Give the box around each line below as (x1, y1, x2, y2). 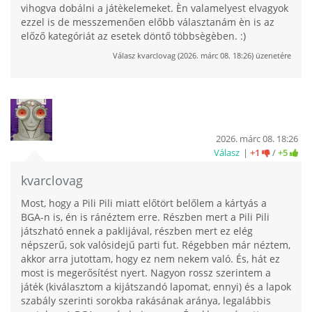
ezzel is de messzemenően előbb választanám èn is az (21, 15, 274, 29)
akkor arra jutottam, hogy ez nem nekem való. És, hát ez (21, 252, 280, 265)
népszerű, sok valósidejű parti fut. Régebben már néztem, (21, 238, 290, 251)
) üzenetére (251, 50, 291, 61)
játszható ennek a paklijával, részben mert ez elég (21, 224, 253, 237)
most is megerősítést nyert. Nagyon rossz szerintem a (21, 266, 271, 279)
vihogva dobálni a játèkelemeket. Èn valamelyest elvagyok (21, 1, 288, 15)
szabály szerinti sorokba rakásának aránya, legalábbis (21, 294, 271, 307)
